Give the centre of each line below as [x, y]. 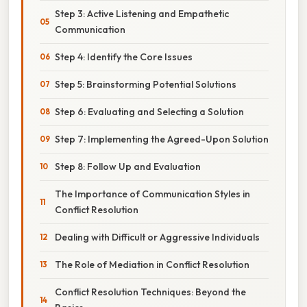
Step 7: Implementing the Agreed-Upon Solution [162, 139]
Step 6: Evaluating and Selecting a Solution [149, 111]
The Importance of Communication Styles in [152, 194]
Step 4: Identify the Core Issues [124, 57]
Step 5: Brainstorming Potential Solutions [146, 84]
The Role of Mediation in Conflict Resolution [152, 264]
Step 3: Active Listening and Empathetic [142, 13]
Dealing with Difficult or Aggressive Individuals [157, 237]
